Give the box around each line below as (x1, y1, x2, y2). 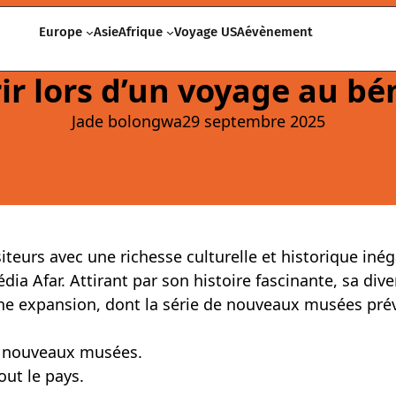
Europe (39, 24, 83, 41)
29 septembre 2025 (181, 110, 325, 132)
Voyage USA (173, 24, 245, 41)
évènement (244, 24, 313, 41)
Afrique (118, 24, 163, 41)
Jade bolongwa (71, 110, 182, 132)
